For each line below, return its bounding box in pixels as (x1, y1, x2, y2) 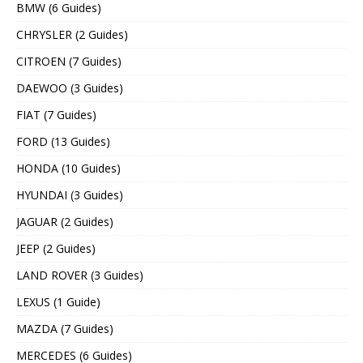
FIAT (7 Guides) (16, 106, 96, 122)
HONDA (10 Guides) (16, 160, 121, 176)
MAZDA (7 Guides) (16, 320, 113, 336)
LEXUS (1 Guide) (16, 293, 100, 310)
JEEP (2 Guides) (16, 240, 96, 256)
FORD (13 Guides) (16, 133, 110, 149)
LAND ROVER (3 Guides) (16, 267, 143, 283)
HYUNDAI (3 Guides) (16, 186, 123, 203)
